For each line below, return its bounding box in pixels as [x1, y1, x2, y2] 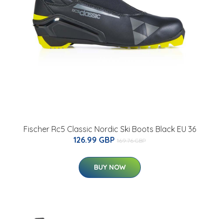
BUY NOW [93, 163, 126, 172]
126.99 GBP [73, 135, 117, 145]
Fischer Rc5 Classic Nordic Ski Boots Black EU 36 [23, 124, 196, 134]
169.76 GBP [117, 137, 146, 145]
